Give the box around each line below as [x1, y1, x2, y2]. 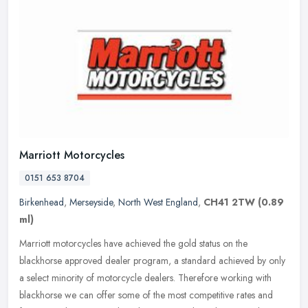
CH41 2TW [203, 195, 255, 210]
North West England [118, 195, 198, 210]
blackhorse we [19, 288, 76, 302]
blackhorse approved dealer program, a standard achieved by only [19, 254, 285, 268]
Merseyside [69, 195, 113, 210]
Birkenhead [19, 195, 64, 210]
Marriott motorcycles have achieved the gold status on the [19, 236, 247, 251]
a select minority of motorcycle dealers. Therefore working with [19, 271, 272, 285]
